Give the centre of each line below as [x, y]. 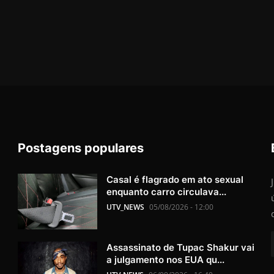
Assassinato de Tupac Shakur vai [181, 247]
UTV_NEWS [126, 207]
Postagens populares [81, 148]
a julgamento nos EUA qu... [166, 259]
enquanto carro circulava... [167, 191]
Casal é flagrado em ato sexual [175, 179]
